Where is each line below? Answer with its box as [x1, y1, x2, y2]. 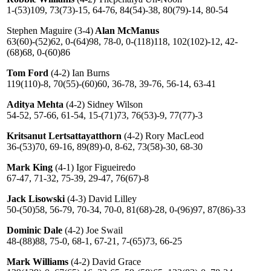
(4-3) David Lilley [65, 194, 137, 204]
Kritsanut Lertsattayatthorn [7, 131, 122, 141]
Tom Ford [7, 68, 48, 78]
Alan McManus [93, 25, 159, 36]
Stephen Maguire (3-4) [7, 25, 93, 36]
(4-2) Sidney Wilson [64, 99, 143, 109]
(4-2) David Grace [68, 256, 141, 267]
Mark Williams [7, 256, 68, 267]
